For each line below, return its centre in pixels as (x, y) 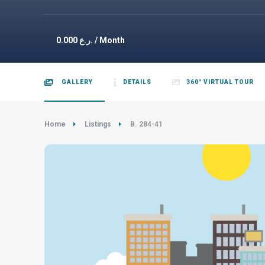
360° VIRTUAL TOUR (220, 82)
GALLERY (76, 82)
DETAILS (137, 82)
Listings (98, 124)
